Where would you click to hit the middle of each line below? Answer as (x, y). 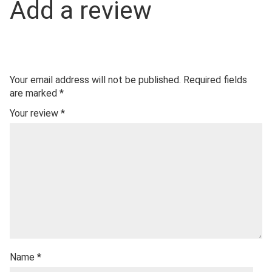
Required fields (215, 80)
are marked (35, 93)
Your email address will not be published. (95, 80)
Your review (35, 114)
